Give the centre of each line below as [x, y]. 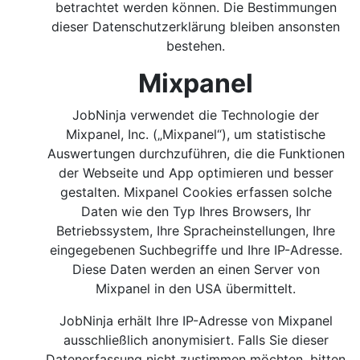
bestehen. [196, 46]
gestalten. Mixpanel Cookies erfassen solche [196, 192]
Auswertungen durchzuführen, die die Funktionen [196, 153]
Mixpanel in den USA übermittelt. [196, 288]
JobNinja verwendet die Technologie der [196, 115]
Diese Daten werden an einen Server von [196, 269]
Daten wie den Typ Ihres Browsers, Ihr [196, 211]
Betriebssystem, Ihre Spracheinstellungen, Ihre [196, 231]
